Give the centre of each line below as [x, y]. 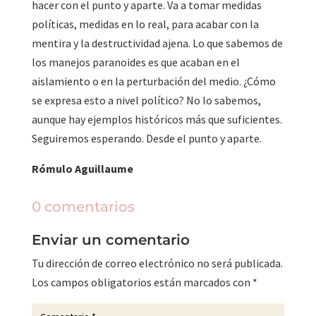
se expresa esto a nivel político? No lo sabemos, [146, 101]
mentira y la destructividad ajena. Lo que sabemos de [157, 43]
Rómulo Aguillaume [82, 169]
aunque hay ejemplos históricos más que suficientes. [157, 120]
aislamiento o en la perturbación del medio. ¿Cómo [153, 81]
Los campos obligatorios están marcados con [142, 282]
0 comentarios [83, 207]
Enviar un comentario [110, 240]
